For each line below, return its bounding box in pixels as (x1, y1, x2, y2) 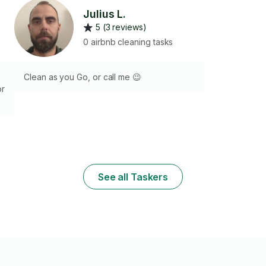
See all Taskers (97, 170, 169, 183)
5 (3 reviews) (95, 22, 147, 33)
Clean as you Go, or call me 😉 (24, 72, 141, 82)
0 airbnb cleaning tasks (83, 36, 173, 47)
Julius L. (83, 8, 126, 21)
